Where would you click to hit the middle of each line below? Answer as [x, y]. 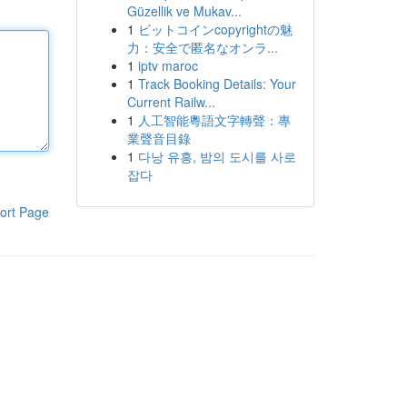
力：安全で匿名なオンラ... [202, 47]
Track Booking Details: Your [217, 84]
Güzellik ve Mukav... [184, 11]
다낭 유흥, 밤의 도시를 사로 [217, 156]
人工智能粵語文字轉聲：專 [214, 120]
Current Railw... [171, 102]
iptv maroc [168, 65]
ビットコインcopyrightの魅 [215, 29]
